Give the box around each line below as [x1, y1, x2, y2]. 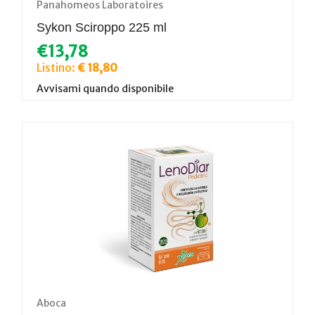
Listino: [37, 60, 77, 75]
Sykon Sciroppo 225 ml [37, 20, 167, 34]
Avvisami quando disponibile [37, 82, 174, 95]
